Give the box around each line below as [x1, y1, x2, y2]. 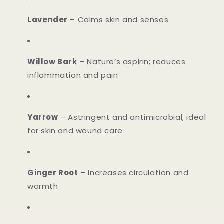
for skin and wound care [27, 125, 123, 136]
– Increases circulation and [78, 167, 189, 178]
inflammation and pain [27, 70, 118, 81]
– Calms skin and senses [67, 14, 169, 25]
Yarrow [27, 112, 58, 123]
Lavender [27, 14, 68, 25]
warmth [27, 181, 58, 192]
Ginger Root [27, 167, 78, 178]
